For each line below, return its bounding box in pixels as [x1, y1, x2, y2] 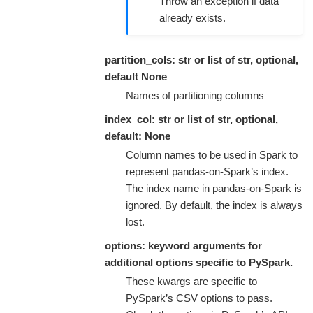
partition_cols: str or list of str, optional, [105, 53, 298, 66]
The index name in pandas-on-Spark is [126, 182, 302, 194]
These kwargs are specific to [126, 275, 257, 287]
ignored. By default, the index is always [126, 198, 303, 211]
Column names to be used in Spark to [126, 148, 298, 161]
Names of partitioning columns [126, 89, 264, 101]
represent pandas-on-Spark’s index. [126, 165, 289, 177]
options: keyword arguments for [105, 239, 262, 252]
